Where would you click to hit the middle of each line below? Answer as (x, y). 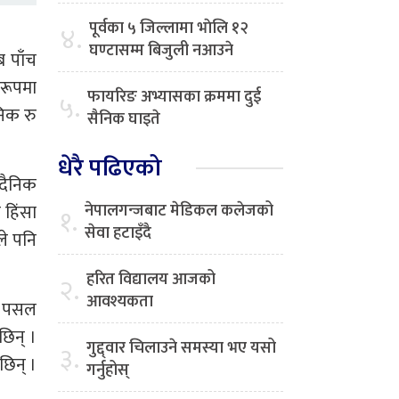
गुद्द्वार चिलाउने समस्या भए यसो (181, 349)
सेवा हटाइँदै (118, 234)
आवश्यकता (120, 302)
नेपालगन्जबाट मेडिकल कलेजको (179, 212)
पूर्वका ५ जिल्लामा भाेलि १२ (169, 29)
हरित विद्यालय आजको (151, 280)
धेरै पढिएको (110, 168)
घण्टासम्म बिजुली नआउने (161, 51)
